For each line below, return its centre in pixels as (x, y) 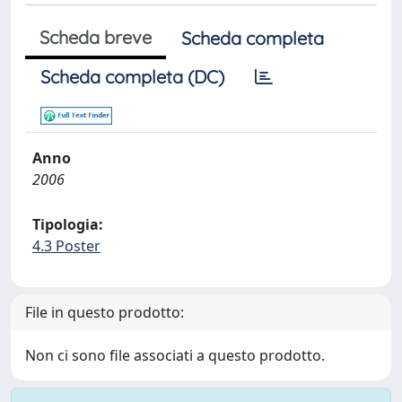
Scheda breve (96, 37)
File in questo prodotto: (105, 312)
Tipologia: (68, 224)
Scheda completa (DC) (132, 77)
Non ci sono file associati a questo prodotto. (175, 355)
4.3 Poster (66, 246)
